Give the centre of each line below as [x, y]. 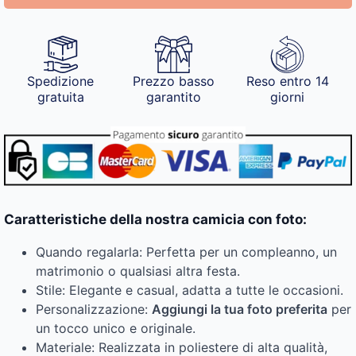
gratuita [60, 97]
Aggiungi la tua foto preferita [240, 310]
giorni [288, 97]
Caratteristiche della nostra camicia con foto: [155, 220]
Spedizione [61, 81]
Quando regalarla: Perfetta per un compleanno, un [186, 252]
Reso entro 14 [287, 81]
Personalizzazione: [94, 310]
